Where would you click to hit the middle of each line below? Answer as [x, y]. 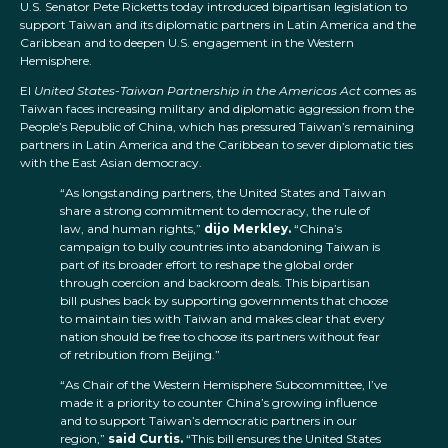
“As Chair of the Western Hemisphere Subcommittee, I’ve [223, 385]
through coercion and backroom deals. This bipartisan [215, 283]
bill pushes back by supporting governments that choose [224, 301]
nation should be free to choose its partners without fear [220, 337]
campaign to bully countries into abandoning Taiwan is [220, 247]
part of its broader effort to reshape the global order [207, 265]
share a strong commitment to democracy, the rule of [215, 211]
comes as [388, 91]
